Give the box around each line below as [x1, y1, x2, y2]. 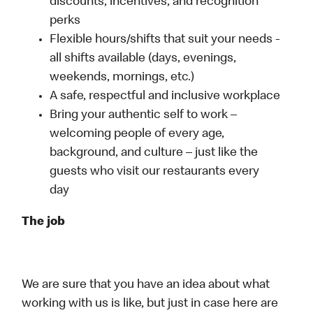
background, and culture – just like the [50, 147, 259, 160]
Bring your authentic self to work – [50, 109, 238, 122]
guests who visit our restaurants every [50, 166, 260, 179]
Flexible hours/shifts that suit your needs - [50, 34, 281, 47]
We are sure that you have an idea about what [22, 279, 270, 292]
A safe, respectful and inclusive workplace [50, 90, 281, 103]
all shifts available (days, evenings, [50, 52, 237, 66]
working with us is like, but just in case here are [22, 298, 279, 311]
